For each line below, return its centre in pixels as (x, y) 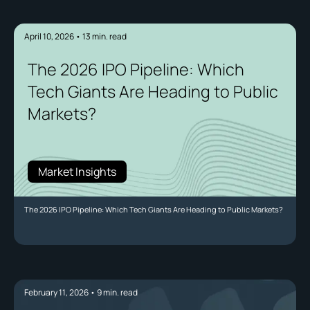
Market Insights (77, 172)
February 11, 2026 (56, 293)
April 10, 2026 (49, 37)
